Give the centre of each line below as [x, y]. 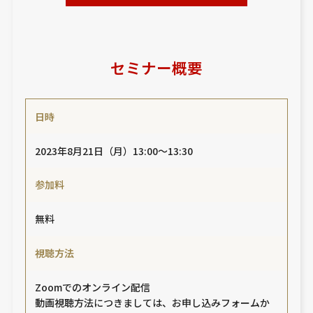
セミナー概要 [156, 68]
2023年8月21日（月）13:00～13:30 [114, 151]
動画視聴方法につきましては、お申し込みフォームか [153, 303]
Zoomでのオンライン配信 [93, 287]
